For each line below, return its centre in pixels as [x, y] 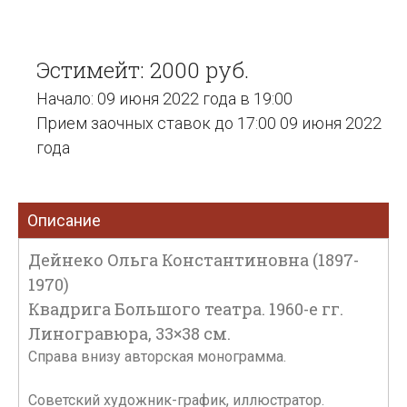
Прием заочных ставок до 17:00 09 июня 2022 [209, 123]
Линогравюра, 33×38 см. [129, 333]
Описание [64, 220]
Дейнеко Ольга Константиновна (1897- [194, 260]
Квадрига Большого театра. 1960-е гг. [186, 309]
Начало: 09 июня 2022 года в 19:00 [164, 99]
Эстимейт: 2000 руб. [143, 70]
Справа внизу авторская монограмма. [157, 357]
